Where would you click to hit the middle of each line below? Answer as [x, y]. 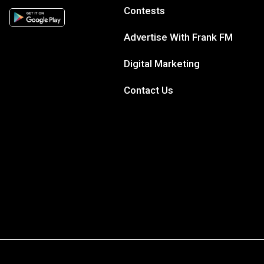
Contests [145, 11]
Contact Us [149, 90]
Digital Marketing [162, 64]
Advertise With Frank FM [179, 37]
